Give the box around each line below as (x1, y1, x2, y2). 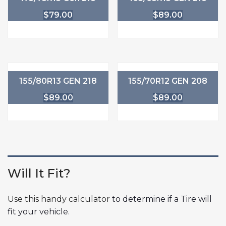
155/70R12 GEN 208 (128, 76, 208, 86)
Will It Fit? (8, 165, 71, 181)
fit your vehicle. (8, 206, 70, 216)
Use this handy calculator (8, 194, 110, 204)
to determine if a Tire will (110, 194, 212, 204)
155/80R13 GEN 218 (19, 76, 97, 86)
